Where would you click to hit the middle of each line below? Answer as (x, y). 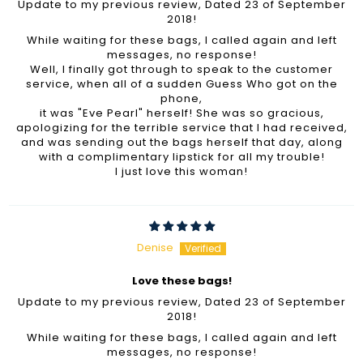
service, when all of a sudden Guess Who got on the (181, 83)
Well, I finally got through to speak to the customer (181, 69)
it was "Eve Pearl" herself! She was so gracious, (181, 113)
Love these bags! (181, 280)
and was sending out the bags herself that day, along (181, 142)
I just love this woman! (181, 171)
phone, (181, 98)
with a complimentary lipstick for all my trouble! (181, 156)
